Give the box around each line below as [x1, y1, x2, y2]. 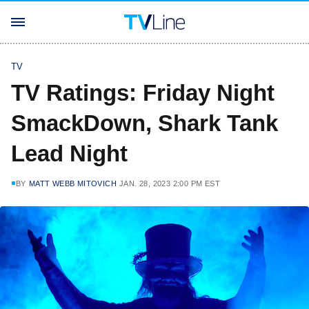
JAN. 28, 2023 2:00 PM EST [119, 179, 221, 188]
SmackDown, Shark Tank [11, 110, 278, 136]
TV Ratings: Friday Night [11, 80, 275, 106]
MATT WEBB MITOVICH [28, 179, 117, 188]
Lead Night [11, 141, 128, 166]
